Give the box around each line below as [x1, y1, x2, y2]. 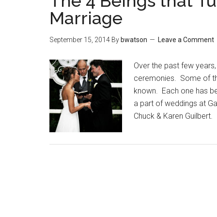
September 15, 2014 [49, 36, 110, 44]
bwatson [121, 36, 147, 44]
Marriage [49, 8, 123, 28]
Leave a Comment [158, 36, 214, 44]
